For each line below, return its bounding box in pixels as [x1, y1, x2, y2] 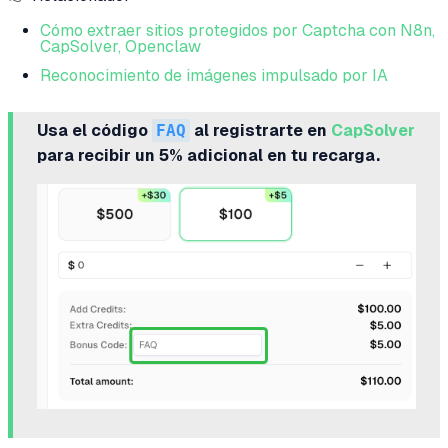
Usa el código [37, 120, 152, 140]
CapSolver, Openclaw [40, 36, 201, 56]
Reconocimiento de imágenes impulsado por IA [40, 65, 388, 85]
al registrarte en [190, 120, 331, 140]
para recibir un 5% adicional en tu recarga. [37, 145, 380, 165]
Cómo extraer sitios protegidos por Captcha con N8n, [40, 20, 435, 40]
